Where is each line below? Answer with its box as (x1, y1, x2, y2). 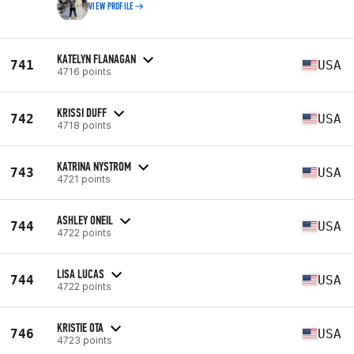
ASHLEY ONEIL (57, 212, 113, 228)
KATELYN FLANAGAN (57, 51, 136, 66)
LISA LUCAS (57, 265, 104, 281)
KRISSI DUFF (57, 104, 107, 120)
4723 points (57, 333, 112, 346)
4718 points (57, 119, 111, 131)
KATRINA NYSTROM (57, 158, 131, 174)
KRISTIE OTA (57, 319, 104, 335)
